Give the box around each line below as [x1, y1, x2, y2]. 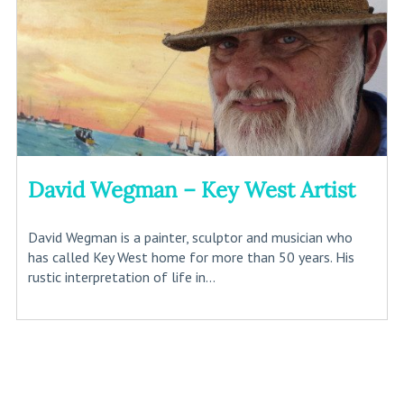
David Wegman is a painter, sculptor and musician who [27, 227, 353, 246]
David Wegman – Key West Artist [27, 175, 355, 204]
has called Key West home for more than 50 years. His [27, 247, 354, 266]
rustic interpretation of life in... [27, 267, 216, 286]
